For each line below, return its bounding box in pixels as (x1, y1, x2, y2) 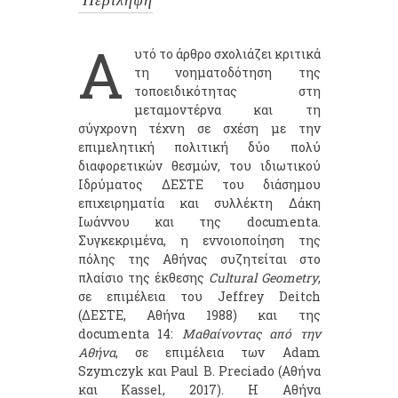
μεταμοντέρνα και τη (133, 101, 321, 119)
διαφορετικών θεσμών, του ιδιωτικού (77, 157, 321, 175)
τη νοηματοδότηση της (133, 64, 321, 82)
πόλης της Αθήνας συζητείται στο (77, 251, 321, 268)
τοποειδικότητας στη (133, 83, 321, 100)
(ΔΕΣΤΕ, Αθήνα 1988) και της (77, 306, 321, 324)
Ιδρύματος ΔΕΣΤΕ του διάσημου (77, 176, 321, 194)
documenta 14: (77, 325, 182, 343)
